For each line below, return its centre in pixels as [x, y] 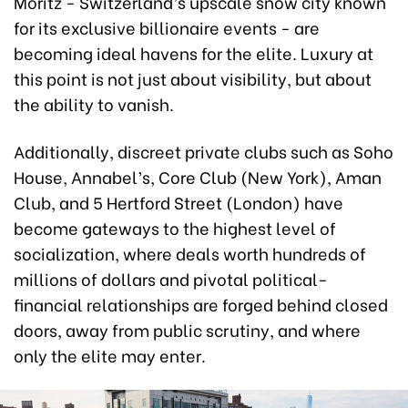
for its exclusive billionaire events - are [167, 27]
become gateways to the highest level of [175, 227]
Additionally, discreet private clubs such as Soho [204, 151]
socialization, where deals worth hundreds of [190, 253]
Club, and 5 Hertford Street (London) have [178, 202]
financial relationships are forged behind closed [201, 304]
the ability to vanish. [94, 103]
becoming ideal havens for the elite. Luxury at [194, 52]
